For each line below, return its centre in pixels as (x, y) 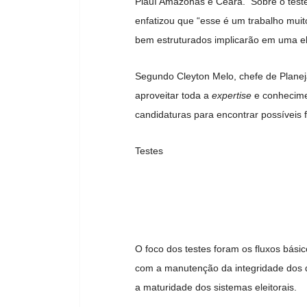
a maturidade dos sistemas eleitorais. (216, 287)
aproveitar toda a (172, 95)
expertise (230, 95)
